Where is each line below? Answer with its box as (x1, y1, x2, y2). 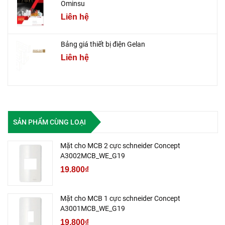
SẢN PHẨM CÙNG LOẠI (13, 118, 86, 126)
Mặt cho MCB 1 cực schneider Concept (60, 194, 180, 203)
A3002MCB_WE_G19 (60, 152, 125, 160)
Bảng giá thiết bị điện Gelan (61, 40, 145, 48)
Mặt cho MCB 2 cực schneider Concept (60, 142, 180, 150)
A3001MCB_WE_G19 (60, 204, 125, 213)
